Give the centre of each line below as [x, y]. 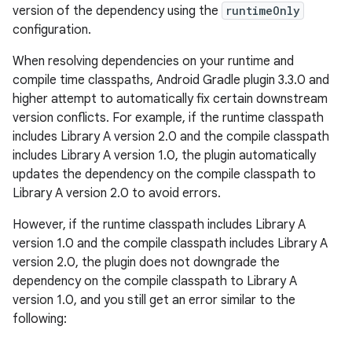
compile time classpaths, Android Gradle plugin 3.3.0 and [171, 80]
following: [40, 319]
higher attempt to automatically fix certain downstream [170, 99]
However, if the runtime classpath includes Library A [159, 224]
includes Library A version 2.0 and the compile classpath [171, 136]
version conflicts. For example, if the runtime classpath [168, 117]
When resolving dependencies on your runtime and [153, 61]
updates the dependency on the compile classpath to [164, 174]
